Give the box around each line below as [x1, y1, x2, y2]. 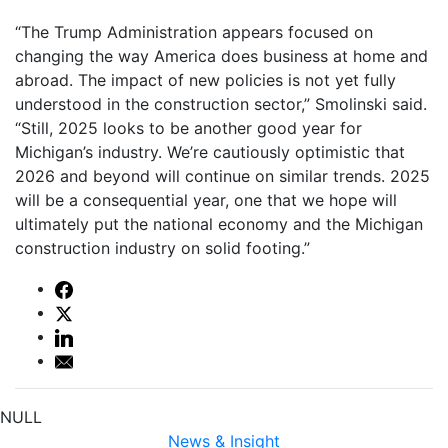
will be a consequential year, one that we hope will [15, 189, 397, 210]
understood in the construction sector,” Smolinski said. [15, 93, 427, 114]
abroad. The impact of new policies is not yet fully [15, 69, 396, 90]
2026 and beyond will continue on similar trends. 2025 [15, 165, 430, 186]
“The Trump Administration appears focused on [15, 21, 373, 42]
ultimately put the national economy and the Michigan [15, 213, 423, 234]
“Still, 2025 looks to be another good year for [15, 117, 362, 138]
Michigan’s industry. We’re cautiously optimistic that [15, 141, 405, 162]
